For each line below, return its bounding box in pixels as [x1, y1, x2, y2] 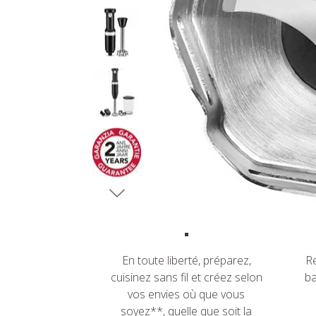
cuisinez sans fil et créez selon [110, 269, 262, 285]
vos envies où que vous [128, 286, 245, 302]
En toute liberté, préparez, [121, 253, 251, 268]
